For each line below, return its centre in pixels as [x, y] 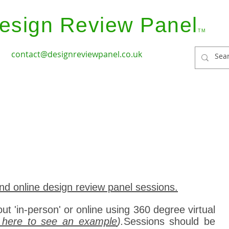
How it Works [58, 109]
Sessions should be [169, 221]
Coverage [120, 109]
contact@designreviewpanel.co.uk [77, 54]
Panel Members [188, 109]
